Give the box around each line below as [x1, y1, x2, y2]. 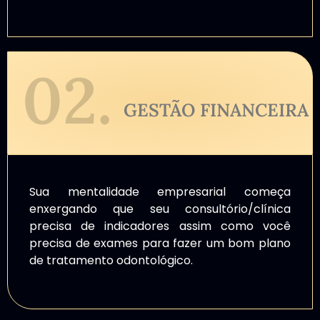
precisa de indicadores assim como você [29, 218, 291, 235]
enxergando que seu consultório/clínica [29, 201, 291, 218]
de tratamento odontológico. [29, 252, 193, 269]
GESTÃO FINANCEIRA [123, 99, 309, 122]
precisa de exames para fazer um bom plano [29, 235, 291, 252]
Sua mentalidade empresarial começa [29, 184, 291, 201]
